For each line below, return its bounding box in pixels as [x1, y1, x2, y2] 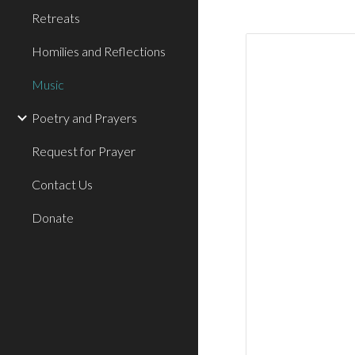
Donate [32, 210, 74, 225]
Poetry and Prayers [32, 110, 137, 125]
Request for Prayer [32, 143, 136, 158]
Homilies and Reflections [32, 44, 166, 59]
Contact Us [32, 177, 93, 192]
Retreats [32, 10, 80, 25]
